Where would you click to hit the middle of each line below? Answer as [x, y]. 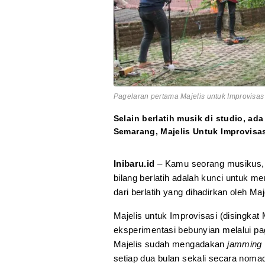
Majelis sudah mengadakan [170, 244]
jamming [245, 244]
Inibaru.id [135, 164]
